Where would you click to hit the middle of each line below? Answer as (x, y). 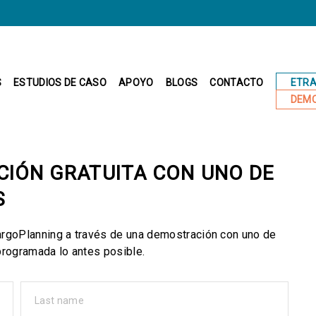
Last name (59, 300)
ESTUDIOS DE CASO (60, 83)
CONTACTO (237, 83)
